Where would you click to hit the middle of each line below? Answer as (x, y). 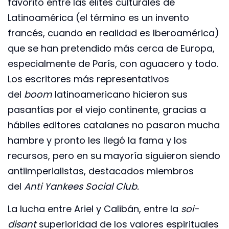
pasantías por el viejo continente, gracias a (107, 109)
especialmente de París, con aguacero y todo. (113, 63)
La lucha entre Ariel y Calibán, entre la (94, 209)
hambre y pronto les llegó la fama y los (97, 140)
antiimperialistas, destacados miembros (101, 171)
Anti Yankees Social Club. (82, 186)
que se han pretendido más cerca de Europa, (111, 48)
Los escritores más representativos (88, 79)
